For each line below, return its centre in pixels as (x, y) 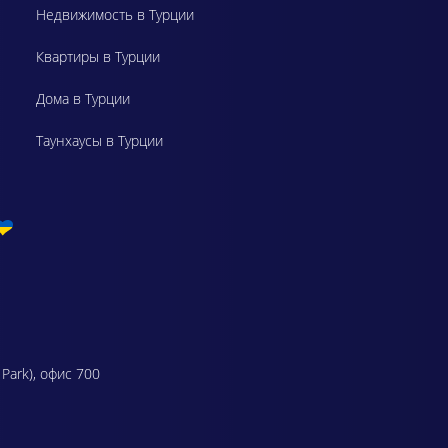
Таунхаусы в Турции (99, 140)
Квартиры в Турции (98, 56)
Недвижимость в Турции (115, 14)
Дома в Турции (83, 98)
